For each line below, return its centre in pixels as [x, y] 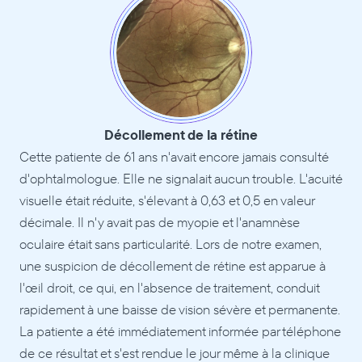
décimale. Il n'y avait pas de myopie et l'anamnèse [160, 222]
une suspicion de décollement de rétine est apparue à [173, 265]
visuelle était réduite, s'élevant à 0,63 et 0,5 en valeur [167, 200]
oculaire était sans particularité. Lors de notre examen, [170, 244]
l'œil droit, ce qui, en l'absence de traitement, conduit [169, 287]
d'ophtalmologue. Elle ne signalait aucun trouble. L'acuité [181, 178]
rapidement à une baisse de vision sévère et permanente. [180, 309]
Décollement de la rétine [181, 135]
